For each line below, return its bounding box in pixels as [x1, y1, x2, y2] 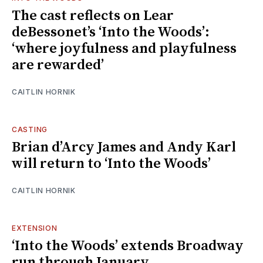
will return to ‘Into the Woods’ [12, 154, 211, 173]
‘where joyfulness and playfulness [12, 39, 237, 58]
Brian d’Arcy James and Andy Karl [12, 138, 236, 156]
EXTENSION [12, 223, 58, 232]
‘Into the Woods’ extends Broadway [12, 237, 244, 255]
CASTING [12, 124, 48, 134]
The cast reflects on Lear [12, 6, 174, 25]
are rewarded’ [12, 56, 104, 74]
